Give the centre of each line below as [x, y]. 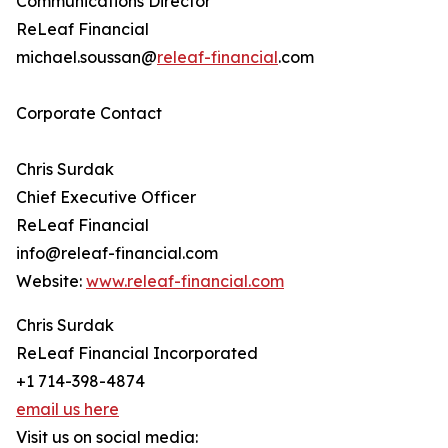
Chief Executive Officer [106, 197]
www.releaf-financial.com [185, 281]
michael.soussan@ [86, 57]
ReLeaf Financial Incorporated [137, 353]
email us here [67, 409]
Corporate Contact [89, 113]
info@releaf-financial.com [117, 253]
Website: [51, 281]
